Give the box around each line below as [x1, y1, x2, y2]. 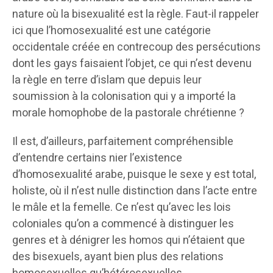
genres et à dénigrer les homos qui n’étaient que [12, 232, 245, 249]
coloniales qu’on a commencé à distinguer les [12, 216, 234, 233]
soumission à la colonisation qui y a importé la [12, 88, 236, 105]
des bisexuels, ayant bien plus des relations [12, 249, 224, 266]
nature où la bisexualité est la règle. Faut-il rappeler [12, 6, 259, 23]
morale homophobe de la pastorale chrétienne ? [12, 105, 244, 122]
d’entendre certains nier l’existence [12, 150, 182, 167]
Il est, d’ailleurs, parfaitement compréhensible [12, 133, 233, 151]
